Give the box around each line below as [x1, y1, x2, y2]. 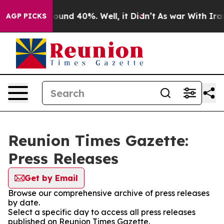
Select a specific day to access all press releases [8, 207, 195, 217]
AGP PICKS [6, 11, 46, 20]
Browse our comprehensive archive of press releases [8, 188, 209, 198]
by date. [8, 197, 40, 207]
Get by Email [24, 173, 78, 183]
